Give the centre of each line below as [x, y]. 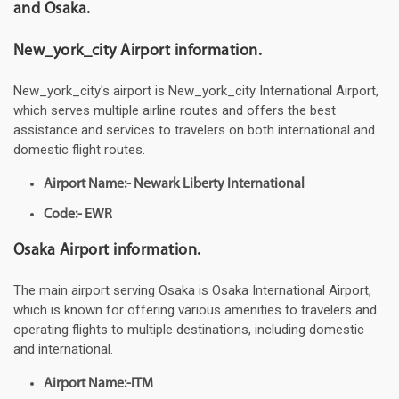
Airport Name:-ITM [98, 384]
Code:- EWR [78, 215]
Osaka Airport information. [107, 251]
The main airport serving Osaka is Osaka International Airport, [192, 291]
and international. [63, 350]
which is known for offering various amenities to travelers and [195, 310]
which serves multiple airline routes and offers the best [175, 111]
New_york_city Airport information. [138, 52]
